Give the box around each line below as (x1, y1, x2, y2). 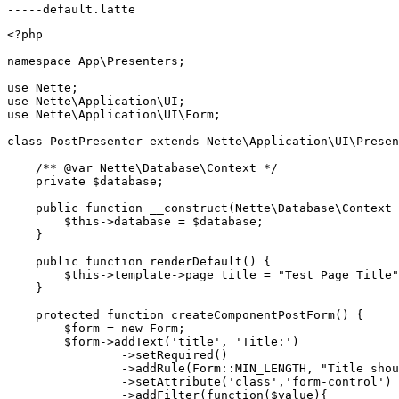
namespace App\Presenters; (7, 53, 185, 68)
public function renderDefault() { (7, 254, 271, 268)
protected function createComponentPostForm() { (7, 307, 363, 322)
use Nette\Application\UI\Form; (7, 107, 221, 121)
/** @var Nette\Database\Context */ (7, 160, 278, 175)
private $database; (7, 174, 164, 188)
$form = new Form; (7, 321, 185, 335)
